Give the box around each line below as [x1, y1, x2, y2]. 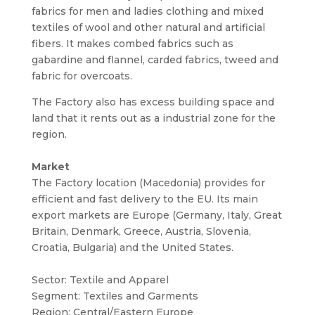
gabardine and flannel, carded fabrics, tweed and [31, 53, 278, 66]
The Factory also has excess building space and [31, 96, 274, 108]
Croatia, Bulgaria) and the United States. [31, 241, 233, 254]
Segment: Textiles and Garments [31, 290, 198, 302]
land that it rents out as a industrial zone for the [31, 112, 276, 124]
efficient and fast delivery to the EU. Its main [31, 193, 258, 205]
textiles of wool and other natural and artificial [31, 21, 265, 34]
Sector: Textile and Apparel [31, 274, 169, 286]
